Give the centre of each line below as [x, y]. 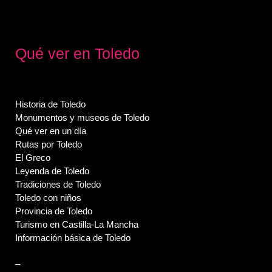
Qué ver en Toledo [78, 54]
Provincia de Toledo [54, 211]
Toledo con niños [49, 198]
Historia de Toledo [51, 104]
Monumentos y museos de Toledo [83, 118]
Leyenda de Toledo [53, 171]
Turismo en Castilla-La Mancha [77, 225]
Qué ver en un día [51, 131]
